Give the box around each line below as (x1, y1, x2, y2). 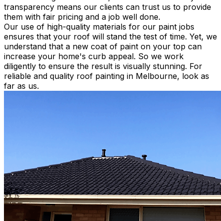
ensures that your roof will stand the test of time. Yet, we (4, 31, 217, 41)
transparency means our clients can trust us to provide (4, 1, 211, 12)
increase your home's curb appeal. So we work (4, 51, 184, 61)
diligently (4, 61, 36, 71)
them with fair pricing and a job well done (4, 11, 158, 22)
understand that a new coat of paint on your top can (4, 41, 202, 51)
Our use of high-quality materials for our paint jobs (4, 21, 194, 32)
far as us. (4, 80, 39, 91)
